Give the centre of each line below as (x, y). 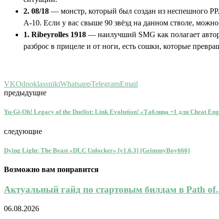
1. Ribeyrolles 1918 (55, 35)
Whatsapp (76, 84)
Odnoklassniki (38, 84)
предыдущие (25, 93)
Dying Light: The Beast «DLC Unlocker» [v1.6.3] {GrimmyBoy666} (97, 150)
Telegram (105, 84)
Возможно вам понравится (51, 169)
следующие (23, 131)
